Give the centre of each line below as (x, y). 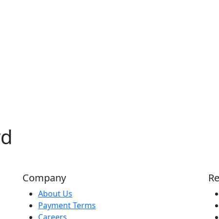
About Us (55, 194)
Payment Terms (67, 205)
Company (44, 178)
